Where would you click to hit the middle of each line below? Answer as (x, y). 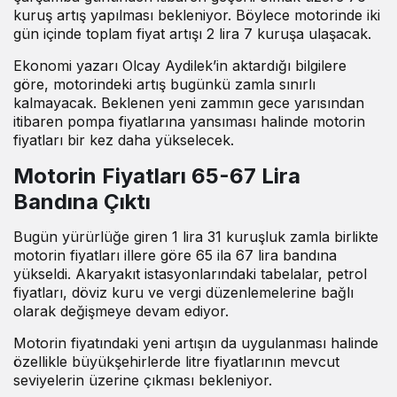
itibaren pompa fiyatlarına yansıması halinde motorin (189, 121)
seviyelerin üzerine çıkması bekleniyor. (143, 380)
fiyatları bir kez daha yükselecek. (124, 140)
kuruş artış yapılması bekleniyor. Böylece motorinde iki (197, 15)
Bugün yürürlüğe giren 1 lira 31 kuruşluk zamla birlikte (196, 236)
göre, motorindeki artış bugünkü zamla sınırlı (164, 84)
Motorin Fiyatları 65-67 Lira (157, 175)
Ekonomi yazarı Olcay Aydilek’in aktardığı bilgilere (180, 65)
